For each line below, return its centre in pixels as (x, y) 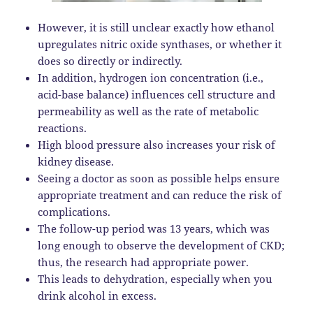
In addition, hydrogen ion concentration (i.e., (151, 78)
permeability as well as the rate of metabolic (148, 111)
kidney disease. (76, 162)
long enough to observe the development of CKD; (161, 246)
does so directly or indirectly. (110, 61)
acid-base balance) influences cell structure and (157, 95)
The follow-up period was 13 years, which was (154, 229)
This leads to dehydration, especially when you (155, 279)
